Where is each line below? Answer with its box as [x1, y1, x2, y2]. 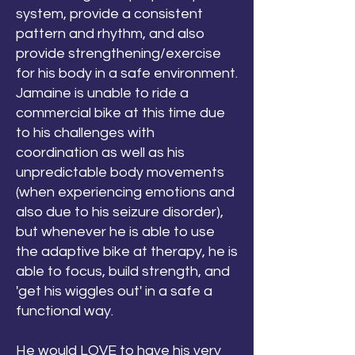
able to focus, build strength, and [16, 264, 230, 279]
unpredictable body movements [16, 165, 224, 180]
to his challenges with [16, 125, 155, 140]
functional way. [16, 303, 113, 319]
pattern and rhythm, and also [16, 26, 204, 41]
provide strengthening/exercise [16, 46, 221, 61]
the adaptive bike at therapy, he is [16, 244, 238, 259]
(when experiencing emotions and [16, 185, 235, 200]
